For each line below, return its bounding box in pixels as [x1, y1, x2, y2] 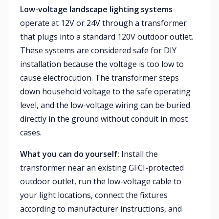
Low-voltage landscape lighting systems [20, 4, 173, 15]
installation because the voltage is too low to [20, 59, 184, 69]
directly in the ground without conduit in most [20, 113, 188, 124]
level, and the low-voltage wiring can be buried [20, 100, 190, 110]
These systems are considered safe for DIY [20, 45, 176, 56]
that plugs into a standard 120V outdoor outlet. [20, 31, 193, 42]
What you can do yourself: [20, 149, 119, 159]
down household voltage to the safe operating [20, 86, 191, 97]
